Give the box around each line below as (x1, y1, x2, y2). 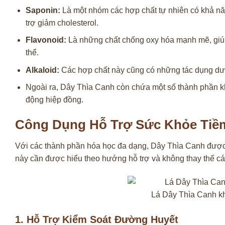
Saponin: (25, 6, 60, 15)
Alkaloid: (25, 65, 59, 74)
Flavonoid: (25, 36, 66, 45)
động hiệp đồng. (25, 95, 83, 104)
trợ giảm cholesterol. (25, 18, 98, 27)
